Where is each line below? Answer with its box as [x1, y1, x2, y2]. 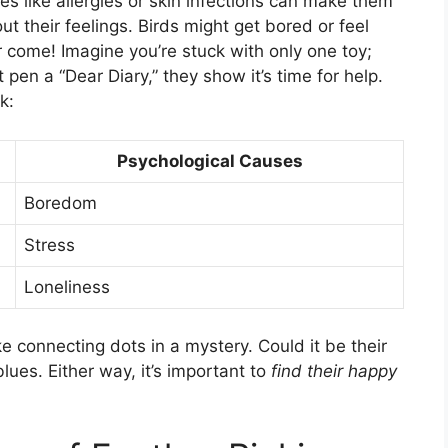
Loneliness [24, 276, 110, 297]
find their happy [271, 361, 397, 381]
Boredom [24, 192, 97, 213]
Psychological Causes [116, 150, 303, 171]
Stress [24, 234, 75, 255]
